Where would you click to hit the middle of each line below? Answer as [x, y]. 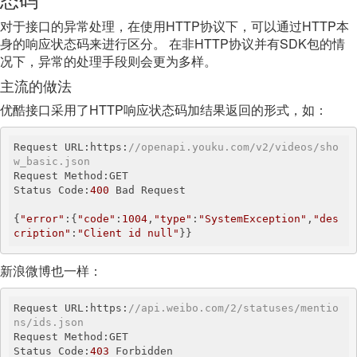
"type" [173, 219]
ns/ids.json [49, 322]
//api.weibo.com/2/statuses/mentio [233, 308]
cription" [42, 233]
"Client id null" [128, 233]
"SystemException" [253, 219]
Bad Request [147, 190]
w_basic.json [52, 161]
